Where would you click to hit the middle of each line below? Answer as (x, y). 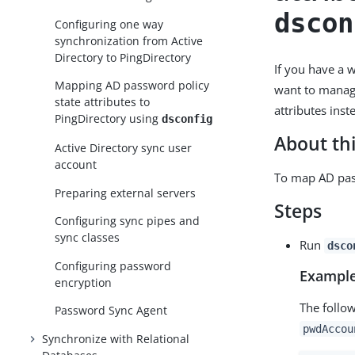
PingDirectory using (109, 119)
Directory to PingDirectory (123, 57)
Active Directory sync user (124, 148)
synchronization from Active (129, 40)
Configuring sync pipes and (128, 221)
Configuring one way (109, 24)
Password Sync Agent (111, 311)
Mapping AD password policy (132, 86)
